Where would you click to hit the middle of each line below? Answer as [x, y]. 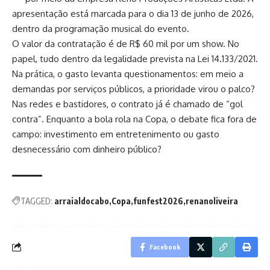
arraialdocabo [82, 201]
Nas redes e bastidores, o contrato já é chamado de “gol [127, 104]
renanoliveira [212, 201]
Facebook [165, 246]
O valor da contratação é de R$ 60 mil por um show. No [126, 43]
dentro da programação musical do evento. [101, 28]
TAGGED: [36, 201]
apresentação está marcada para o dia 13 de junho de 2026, [133, 13]
